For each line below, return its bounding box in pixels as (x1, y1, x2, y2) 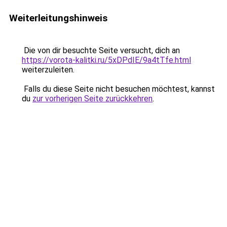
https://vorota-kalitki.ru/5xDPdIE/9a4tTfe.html (22, 55, 191, 65)
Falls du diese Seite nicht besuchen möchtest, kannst (22, 84, 215, 94)
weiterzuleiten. (22, 65, 74, 74)
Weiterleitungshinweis (9, 12, 107, 24)
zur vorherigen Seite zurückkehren (32, 94, 153, 103)
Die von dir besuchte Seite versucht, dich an (22, 46, 180, 55)
